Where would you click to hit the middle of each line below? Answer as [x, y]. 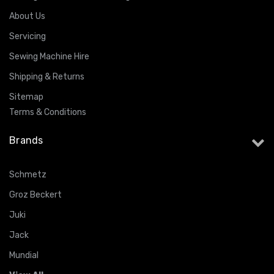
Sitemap [26, 97]
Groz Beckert [35, 194]
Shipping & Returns [47, 76]
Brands [26, 140]
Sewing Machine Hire [49, 56]
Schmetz [28, 174]
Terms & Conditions [48, 112]
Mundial [24, 255]
